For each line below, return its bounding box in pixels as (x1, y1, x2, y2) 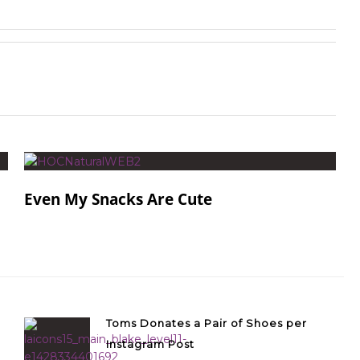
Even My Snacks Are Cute (24, 189, 212, 211)
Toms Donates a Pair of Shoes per (106, 317, 307, 330)
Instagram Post (106, 337, 194, 351)
